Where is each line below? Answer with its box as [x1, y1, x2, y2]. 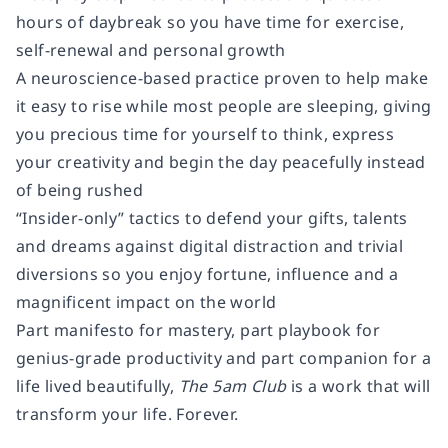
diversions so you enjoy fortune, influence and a [16, 262, 399, 285]
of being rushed [16, 178, 144, 201]
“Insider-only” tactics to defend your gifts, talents [16, 206, 408, 229]
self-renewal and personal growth [16, 38, 286, 61]
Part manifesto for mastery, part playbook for [16, 318, 380, 341]
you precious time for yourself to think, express [16, 122, 395, 145]
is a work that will [286, 374, 431, 397]
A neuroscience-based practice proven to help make [16, 66, 429, 89]
